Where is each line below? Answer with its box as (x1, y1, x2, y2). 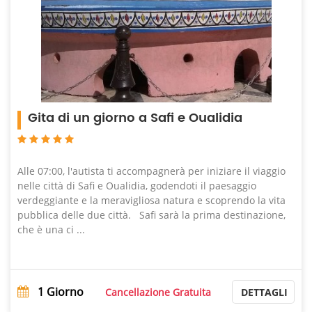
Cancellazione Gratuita (104, 285, 211, 299)
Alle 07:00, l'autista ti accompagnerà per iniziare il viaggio (17, 164, 286, 178)
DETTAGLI (241, 286, 288, 299)
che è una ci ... (17, 223, 85, 236)
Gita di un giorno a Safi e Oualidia (28, 108, 242, 128)
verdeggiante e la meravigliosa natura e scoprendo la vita (17, 194, 286, 207)
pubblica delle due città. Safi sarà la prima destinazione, (17, 208, 286, 221)
